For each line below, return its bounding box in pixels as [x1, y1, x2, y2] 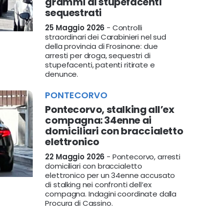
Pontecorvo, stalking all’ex [45, 103, 175, 116]
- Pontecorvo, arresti [105, 152, 180, 162]
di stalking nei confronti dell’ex [45, 179, 152, 190]
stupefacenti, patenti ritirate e [45, 60, 155, 70]
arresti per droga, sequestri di [45, 50, 151, 61]
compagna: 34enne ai [45, 113, 152, 127]
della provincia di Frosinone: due [45, 41, 158, 51]
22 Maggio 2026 [45, 152, 105, 162]
